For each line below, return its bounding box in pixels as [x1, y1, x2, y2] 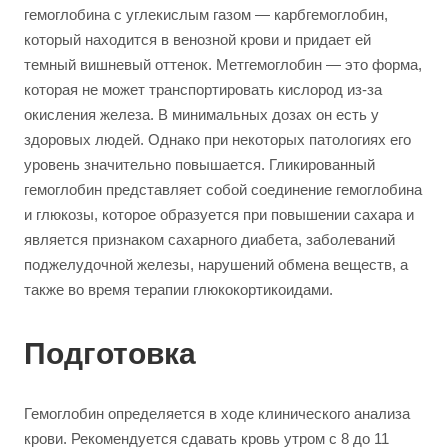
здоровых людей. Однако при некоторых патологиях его [24, 131, 411, 148]
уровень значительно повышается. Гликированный [24, 156, 375, 173]
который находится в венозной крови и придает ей [24, 31, 371, 48]
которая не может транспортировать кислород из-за [24, 81, 382, 98]
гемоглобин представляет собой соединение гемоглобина [24, 181, 422, 198]
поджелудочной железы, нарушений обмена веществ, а [24, 256, 408, 273]
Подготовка [24, 337, 196, 370]
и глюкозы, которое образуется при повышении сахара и [24, 206, 414, 223]
